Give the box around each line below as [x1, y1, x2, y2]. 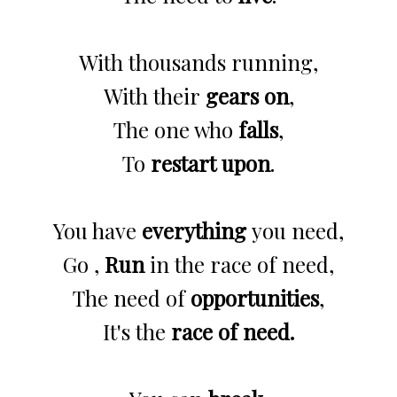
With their [103, 81, 206, 110]
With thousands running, [79, 47, 318, 76]
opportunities [191, 283, 319, 312]
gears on [205, 81, 289, 110]
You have [53, 215, 142, 245]
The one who [113, 114, 238, 144]
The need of [73, 283, 191, 312]
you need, [246, 215, 344, 245]
